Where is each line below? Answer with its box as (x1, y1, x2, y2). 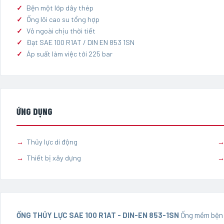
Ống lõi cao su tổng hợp (26, 14, 99, 23)
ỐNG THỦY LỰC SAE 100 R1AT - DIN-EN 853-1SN (16, 210, 179, 220)
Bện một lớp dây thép (26, 3, 93, 12)
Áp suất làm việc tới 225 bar (26, 49, 112, 58)
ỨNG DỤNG (16, 105, 52, 117)
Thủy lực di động (26, 137, 77, 146)
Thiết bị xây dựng (26, 153, 81, 162)
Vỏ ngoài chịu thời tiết (26, 26, 95, 35)
